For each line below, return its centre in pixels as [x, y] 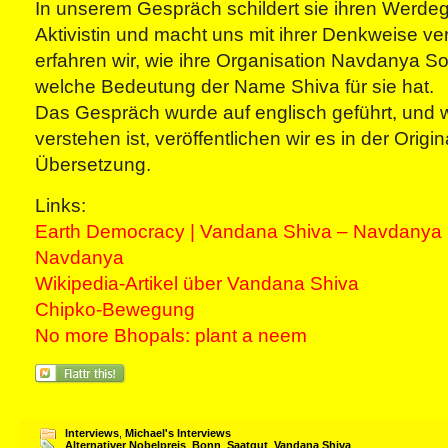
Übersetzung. [93, 164]
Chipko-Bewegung [115, 309]
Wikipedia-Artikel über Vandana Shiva [197, 283]
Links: [60, 205]
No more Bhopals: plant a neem [171, 335]
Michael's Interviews [178, 433]
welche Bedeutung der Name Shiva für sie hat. [234, 86]
